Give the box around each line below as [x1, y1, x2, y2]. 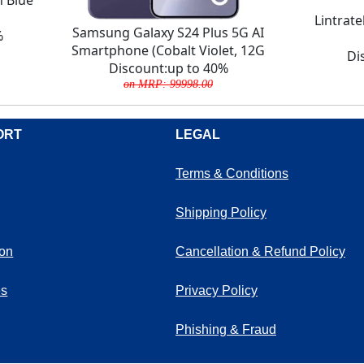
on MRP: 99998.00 [123, 76, 213, 90]
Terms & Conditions [175, 166, 288, 180]
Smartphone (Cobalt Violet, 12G [71, 41, 265, 59]
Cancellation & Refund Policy [175, 244, 345, 258]
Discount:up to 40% [108, 58, 228, 77]
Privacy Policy [175, 283, 258, 297]
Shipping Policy [175, 205, 266, 219]
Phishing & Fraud [175, 322, 276, 336]
